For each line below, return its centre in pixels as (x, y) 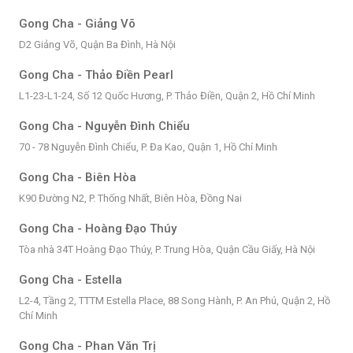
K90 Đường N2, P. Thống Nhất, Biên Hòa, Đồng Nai (130, 199)
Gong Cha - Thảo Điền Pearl (96, 75)
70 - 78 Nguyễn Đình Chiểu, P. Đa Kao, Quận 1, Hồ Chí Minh (148, 147)
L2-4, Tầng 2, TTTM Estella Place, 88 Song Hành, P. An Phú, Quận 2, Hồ (174, 301)
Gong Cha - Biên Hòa (77, 178)
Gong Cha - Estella (70, 280)
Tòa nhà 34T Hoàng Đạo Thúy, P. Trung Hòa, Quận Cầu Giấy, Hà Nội (167, 250)
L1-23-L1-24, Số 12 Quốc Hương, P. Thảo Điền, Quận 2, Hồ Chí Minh (167, 96)
